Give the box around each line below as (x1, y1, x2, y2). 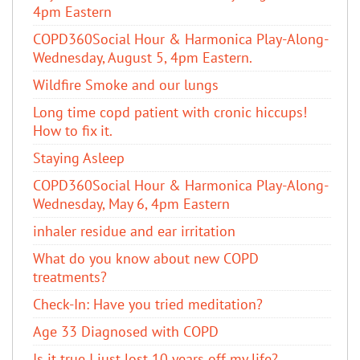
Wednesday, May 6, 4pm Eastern (33, 194, 230, 213)
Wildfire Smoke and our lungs (33, 75, 219, 94)
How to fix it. (33, 121, 112, 140)
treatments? (33, 267, 107, 286)
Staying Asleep (33, 148, 125, 167)
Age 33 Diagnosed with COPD (33, 321, 219, 341)
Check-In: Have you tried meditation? (33, 294, 263, 313)
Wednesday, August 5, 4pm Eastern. (33, 47, 252, 67)
